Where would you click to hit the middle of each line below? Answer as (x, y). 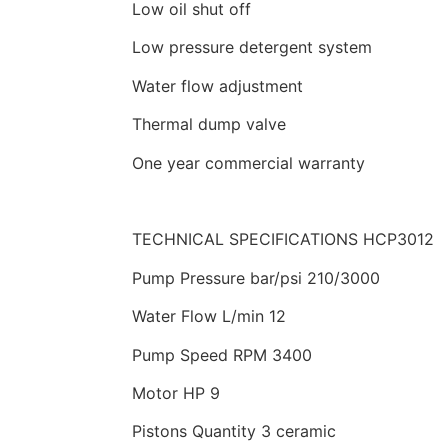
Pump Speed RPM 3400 (222, 354)
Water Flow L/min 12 (209, 316)
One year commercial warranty (248, 162)
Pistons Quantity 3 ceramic (234, 431)
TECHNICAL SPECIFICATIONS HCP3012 (283, 239)
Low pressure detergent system (252, 47)
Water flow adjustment (217, 85)
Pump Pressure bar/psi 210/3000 (256, 277)
